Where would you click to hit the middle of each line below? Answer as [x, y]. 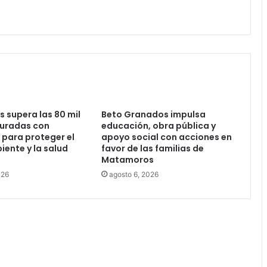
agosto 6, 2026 [133, 174]
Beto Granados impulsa [153, 114]
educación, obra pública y [158, 125]
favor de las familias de [152, 148]
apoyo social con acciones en [166, 137]
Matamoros [127, 159]
